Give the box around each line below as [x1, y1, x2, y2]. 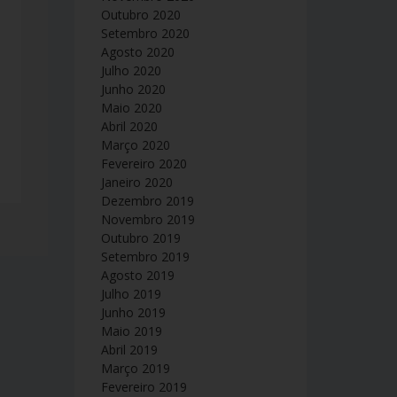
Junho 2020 [100, 81, 166, 97]
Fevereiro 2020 [100, 155, 187, 172]
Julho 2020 [100, 62, 161, 79]
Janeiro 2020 [100, 174, 173, 191]
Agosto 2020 [100, 43, 175, 60]
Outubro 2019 [100, 230, 181, 246]
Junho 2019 [100, 304, 166, 321]
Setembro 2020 [100, 25, 190, 42]
